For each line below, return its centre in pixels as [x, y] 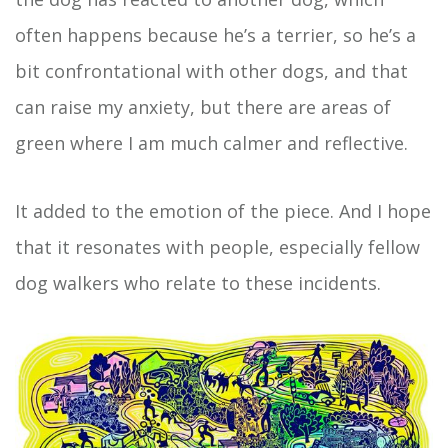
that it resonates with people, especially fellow [217, 247]
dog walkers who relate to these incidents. [218, 283]
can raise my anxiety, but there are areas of [203, 107]
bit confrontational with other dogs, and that [211, 71]
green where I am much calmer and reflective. [219, 143]
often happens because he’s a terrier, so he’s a [215, 35]
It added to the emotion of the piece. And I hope [223, 211]
